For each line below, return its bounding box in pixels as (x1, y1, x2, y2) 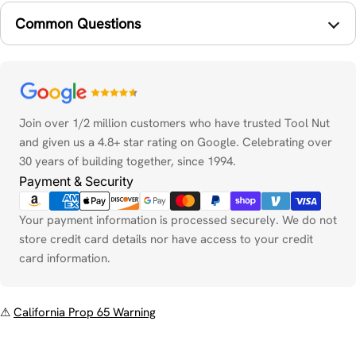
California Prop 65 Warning (14, 304, 156, 321)
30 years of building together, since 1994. (19, 153, 236, 170)
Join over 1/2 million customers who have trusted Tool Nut (19, 115, 330, 132)
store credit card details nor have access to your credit (19, 231, 313, 248)
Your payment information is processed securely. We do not (19, 212, 337, 229)
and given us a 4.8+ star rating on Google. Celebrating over (19, 134, 332, 151)
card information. (19, 250, 110, 267)
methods (18, 99, 64, 116)
